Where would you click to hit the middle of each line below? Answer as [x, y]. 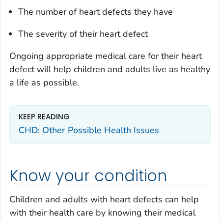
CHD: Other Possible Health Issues [89, 130]
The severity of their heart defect [83, 34]
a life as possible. [44, 83]
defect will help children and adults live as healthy [110, 69]
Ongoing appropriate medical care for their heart [106, 56]
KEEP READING [44, 117]
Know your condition [88, 176]
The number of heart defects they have [96, 12]
